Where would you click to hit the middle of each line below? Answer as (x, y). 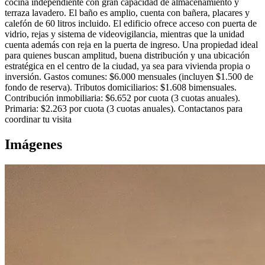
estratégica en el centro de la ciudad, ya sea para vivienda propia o (127, 66)
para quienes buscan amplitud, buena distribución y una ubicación (127, 56)
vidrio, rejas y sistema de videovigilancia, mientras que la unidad (125, 34)
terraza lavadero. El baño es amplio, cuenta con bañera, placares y (127, 13)
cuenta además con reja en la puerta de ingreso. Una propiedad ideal (131, 45)
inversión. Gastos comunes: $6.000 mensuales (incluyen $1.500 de (129, 77)
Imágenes (33, 145)
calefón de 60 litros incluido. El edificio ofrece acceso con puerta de (131, 24)
